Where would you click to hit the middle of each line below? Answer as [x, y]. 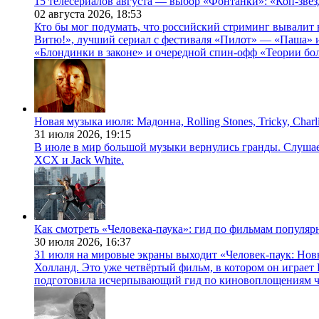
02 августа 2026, [75, 14]
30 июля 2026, [70, 241]
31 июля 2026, [70, 134]
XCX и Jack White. [79, 159]
